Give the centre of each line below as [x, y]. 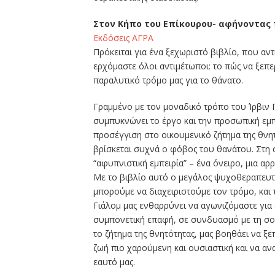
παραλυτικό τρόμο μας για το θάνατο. [168, 80]
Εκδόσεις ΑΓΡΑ [123, 38]
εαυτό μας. [114, 262]
